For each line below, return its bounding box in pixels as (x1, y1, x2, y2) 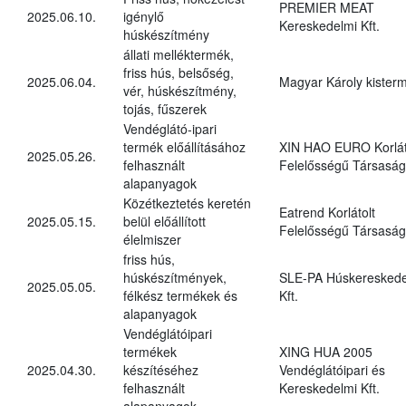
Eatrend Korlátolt (279, 202, 375, 221)
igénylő (123, 6, 164, 25)
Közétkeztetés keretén (123, 193, 251, 212)
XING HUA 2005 (279, 342, 372, 361)
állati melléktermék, (123, 44, 234, 63)
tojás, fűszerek (123, 99, 207, 118)
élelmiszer (123, 229, 181, 248)
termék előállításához (123, 137, 246, 156)
